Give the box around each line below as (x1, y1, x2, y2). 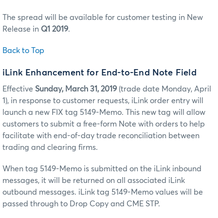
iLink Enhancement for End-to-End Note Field (2, 68, 197, 77)
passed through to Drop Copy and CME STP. (2, 200, 160, 208)
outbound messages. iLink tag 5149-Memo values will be (2, 188, 203, 196)
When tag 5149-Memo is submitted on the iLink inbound (2, 164, 201, 173)
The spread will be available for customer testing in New (2, 14, 203, 22)
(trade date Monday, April (117, 85, 211, 93)
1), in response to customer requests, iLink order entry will (2, 96, 203, 105)
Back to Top (2, 47, 44, 55)
